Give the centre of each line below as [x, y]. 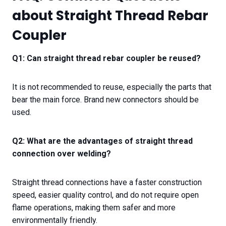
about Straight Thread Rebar [110, 16]
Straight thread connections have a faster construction [107, 183]
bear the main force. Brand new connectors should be [105, 100]
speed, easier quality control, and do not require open [105, 195]
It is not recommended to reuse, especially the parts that [112, 87]
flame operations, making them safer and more [94, 208]
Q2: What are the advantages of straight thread [102, 141]
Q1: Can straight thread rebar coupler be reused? [106, 59]
